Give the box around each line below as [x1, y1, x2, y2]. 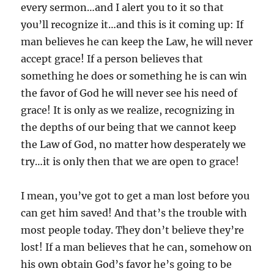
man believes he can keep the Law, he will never [21, 35, 253, 48]
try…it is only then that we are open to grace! [21, 155, 240, 168]
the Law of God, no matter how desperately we [21, 138, 246, 150]
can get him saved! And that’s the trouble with [21, 206, 248, 219]
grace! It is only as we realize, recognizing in [21, 103, 235, 116]
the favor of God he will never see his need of [21, 86, 238, 99]
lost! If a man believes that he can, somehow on [21, 240, 253, 253]
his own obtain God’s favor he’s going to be [21, 257, 232, 270]
